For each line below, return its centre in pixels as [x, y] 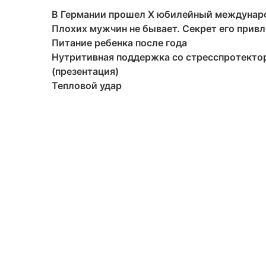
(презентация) [85, 71]
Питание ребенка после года [119, 42]
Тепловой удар [87, 85]
